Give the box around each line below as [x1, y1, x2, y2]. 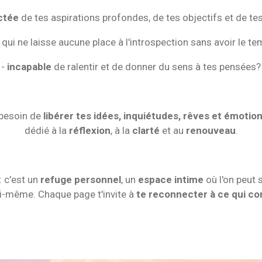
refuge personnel [40, 174, 121, 185]
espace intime [137, 174, 204, 185]
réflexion [68, 125, 111, 136]
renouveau [185, 125, 236, 136]
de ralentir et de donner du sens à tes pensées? [51, 61, 261, 73]
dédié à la [24, 125, 69, 136]
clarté [132, 125, 160, 136]
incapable [7, 61, 51, 73]
